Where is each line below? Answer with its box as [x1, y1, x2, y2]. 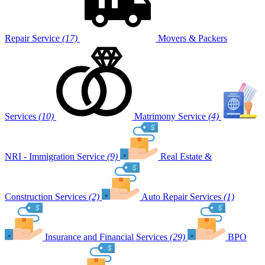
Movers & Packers [158, 33, 227, 43]
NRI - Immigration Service [5, 151, 105, 161]
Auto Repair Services [141, 192, 221, 202]
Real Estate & [160, 151, 212, 161]
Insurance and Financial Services [45, 232, 167, 242]
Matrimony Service [134, 111, 206, 121]
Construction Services [5, 192, 86, 202]
